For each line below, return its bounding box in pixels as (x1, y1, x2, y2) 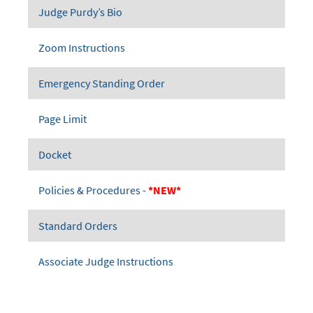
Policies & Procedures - (38, 182, 148, 197)
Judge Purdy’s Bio (38, 4, 122, 19)
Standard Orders (38, 218, 117, 233)
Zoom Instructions (38, 40, 125, 54)
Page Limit (38, 111, 87, 126)
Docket (38, 147, 71, 161)
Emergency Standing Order (38, 75, 165, 90)
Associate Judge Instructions (38, 254, 173, 268)
